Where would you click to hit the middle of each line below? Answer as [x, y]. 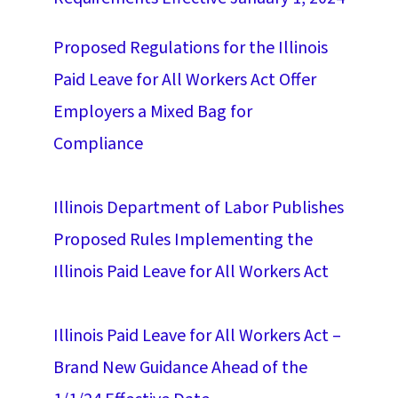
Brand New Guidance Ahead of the [180, 367]
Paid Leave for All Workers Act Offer [184, 80]
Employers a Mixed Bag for [152, 111]
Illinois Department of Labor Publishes [198, 207]
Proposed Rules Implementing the [183, 239]
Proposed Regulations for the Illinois [190, 48]
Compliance [98, 143]
